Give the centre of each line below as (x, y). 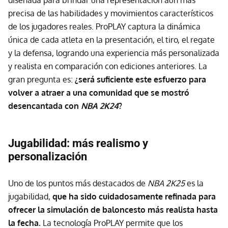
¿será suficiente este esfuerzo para (140, 79)
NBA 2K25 (166, 183)
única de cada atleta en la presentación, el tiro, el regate (111, 40)
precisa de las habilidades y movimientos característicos (111, 13)
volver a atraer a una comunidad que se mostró (99, 93)
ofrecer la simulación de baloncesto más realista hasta (113, 210)
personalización (48, 156)
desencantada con (45, 106)
